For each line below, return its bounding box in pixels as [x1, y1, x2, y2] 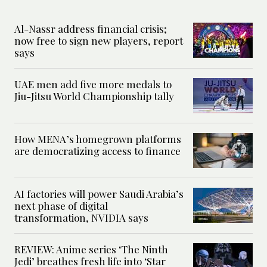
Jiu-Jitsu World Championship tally [14, 89, 174, 103]
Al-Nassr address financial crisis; [14, 22, 167, 36]
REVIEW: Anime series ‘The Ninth [14, 243, 168, 256]
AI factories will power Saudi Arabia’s [14, 187, 184, 201]
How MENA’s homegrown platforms [14, 132, 181, 146]
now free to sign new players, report [14, 34, 183, 48]
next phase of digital [14, 199, 108, 213]
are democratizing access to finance [14, 144, 181, 158]
